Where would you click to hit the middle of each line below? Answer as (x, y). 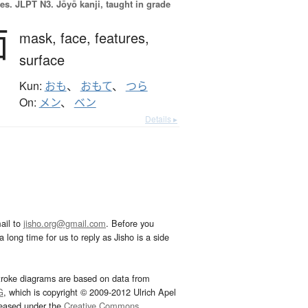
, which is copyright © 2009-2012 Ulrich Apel (89, 292)
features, (122, 38)
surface (42, 60)
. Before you (130, 223)
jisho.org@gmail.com (65, 223)
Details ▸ (161, 119)
